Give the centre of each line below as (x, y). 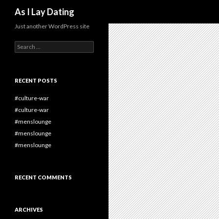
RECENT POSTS (36, 80)
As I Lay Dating (44, 12)
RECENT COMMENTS (43, 177)
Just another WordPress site (52, 26)
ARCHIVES (29, 209)
